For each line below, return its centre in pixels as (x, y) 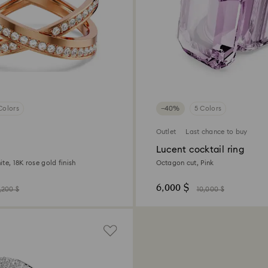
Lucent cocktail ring (200, 150)
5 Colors (208, 108)
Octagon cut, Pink (185, 163)
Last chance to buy (217, 132)
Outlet (166, 132)
